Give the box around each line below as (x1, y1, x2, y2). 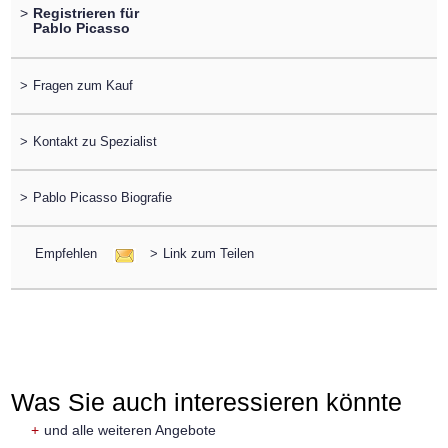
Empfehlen (34, 246, 101, 262)
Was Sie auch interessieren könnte (11, 387, 403, 416)
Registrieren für (32, 5, 139, 22)
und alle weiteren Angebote (44, 421, 217, 438)
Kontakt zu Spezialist (32, 133, 157, 149)
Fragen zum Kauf (32, 77, 133, 93)
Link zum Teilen (162, 246, 254, 262)
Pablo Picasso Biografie (32, 190, 172, 206)
